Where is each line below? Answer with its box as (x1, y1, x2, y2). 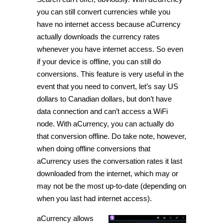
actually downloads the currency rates (37, 32, 160, 41)
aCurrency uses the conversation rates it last (37, 157, 182, 166)
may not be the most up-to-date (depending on (37, 182, 186, 191)
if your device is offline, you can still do (37, 57, 161, 66)
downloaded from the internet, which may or (37, 169, 178, 178)
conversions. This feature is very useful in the (37, 70, 184, 79)
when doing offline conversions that (37, 144, 150, 153)
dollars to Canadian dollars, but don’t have (37, 95, 172, 104)
